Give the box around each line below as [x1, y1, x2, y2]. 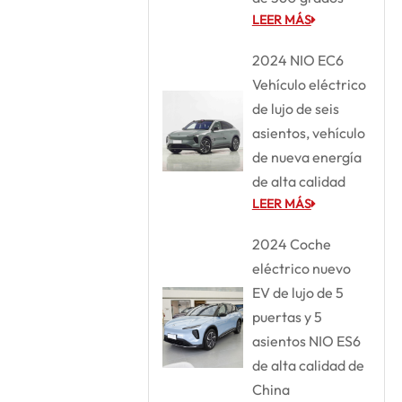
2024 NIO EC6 [251, 50, 344, 69]
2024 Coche [251, 234, 331, 253]
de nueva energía [251, 147, 362, 166]
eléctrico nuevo [251, 258, 351, 277]
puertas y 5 [251, 307, 322, 326]
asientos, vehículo [251, 123, 365, 142]
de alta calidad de [251, 355, 364, 374]
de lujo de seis [251, 99, 339, 118]
